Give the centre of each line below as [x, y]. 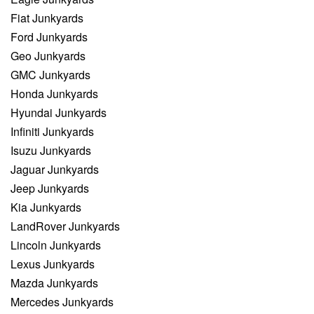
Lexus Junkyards [53, 264]
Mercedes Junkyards [62, 302]
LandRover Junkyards [65, 226]
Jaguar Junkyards [55, 170]
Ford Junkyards [49, 37]
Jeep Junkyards [50, 189]
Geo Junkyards [48, 56]
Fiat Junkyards [47, 18]
